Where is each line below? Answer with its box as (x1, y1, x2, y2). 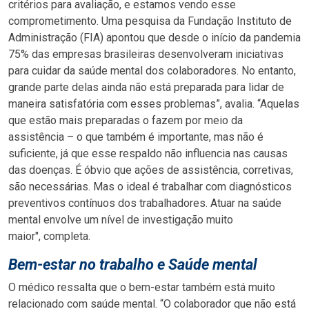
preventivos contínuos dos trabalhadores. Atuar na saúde (8, 197, 281, 210)
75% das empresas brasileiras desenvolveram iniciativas (8, 48, 283, 61)
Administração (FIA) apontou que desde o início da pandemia (8, 31, 301, 45)
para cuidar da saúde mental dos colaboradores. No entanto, (8, 64, 296, 78)
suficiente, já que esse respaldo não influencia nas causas (8, 147, 288, 161)
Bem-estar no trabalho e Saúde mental (8, 256, 257, 274)
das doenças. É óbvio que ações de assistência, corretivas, (8, 163, 293, 177)
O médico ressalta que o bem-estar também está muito (8, 281, 275, 295)
